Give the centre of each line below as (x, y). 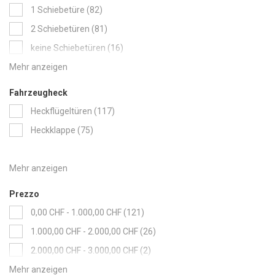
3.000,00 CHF (113, 250)
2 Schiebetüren (60, 29)
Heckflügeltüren (61, 111)
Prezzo (24, 194)
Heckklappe (53, 130)
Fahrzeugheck (38, 93)
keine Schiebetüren (68, 48)
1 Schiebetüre (58, 10)
